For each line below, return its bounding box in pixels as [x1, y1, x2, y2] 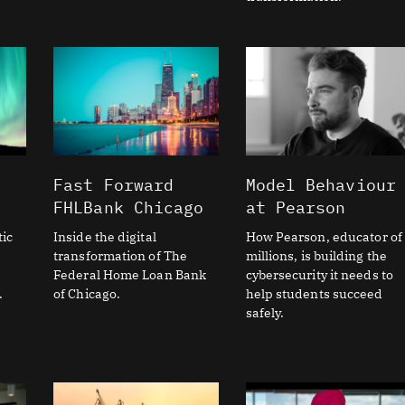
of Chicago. [53, 286, 121, 302]
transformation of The [53, 248, 188, 264]
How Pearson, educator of [245, 229, 402, 245]
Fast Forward [53, 174, 174, 195]
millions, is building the [245, 248, 388, 264]
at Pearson [245, 197, 346, 218]
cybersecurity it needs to [245, 267, 394, 283]
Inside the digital [53, 229, 156, 245]
